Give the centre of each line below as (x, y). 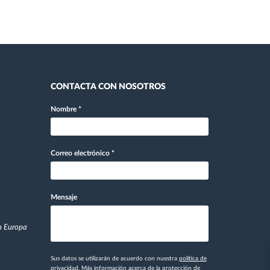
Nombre (64, 109)
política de (193, 258)
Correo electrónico (81, 153)
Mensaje (64, 197)
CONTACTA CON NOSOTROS (108, 86)
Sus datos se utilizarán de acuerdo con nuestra (115, 258)
